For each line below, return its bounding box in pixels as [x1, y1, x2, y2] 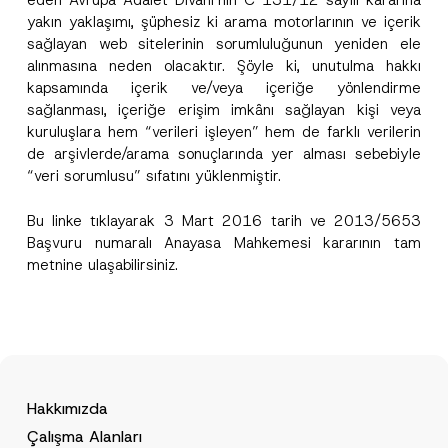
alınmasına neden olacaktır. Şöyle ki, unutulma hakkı [26, 56, 422, 76]
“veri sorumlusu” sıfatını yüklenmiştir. [26, 166, 281, 186]
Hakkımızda [27, 397, 109, 419]
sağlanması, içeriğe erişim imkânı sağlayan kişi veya [26, 100, 422, 120]
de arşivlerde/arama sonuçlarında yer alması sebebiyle [26, 144, 422, 164]
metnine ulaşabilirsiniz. [26, 254, 178, 275]
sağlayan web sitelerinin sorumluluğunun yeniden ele [26, 34, 422, 54]
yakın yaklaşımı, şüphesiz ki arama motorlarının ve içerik [26, 12, 422, 32]
